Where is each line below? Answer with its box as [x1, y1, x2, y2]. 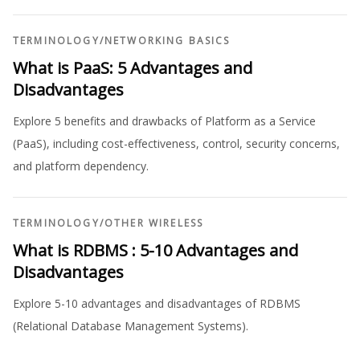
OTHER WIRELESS [104, 216, 204, 230]
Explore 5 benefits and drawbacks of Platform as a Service [13, 113, 316, 129]
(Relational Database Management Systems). [13, 318, 248, 333]
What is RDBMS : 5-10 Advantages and [13, 239, 298, 261]
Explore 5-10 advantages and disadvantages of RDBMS [13, 296, 301, 311]
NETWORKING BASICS [104, 34, 231, 47]
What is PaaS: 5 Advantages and [13, 57, 252, 79]
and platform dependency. [13, 158, 149, 174]
